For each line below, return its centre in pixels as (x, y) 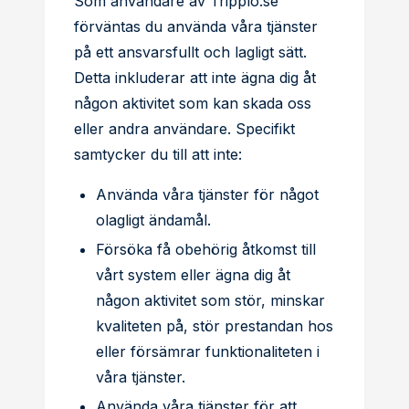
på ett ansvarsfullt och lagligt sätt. (190, 52)
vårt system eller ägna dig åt (193, 275)
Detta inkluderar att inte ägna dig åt (195, 78)
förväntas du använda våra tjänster (196, 26)
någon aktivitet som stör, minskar (210, 300)
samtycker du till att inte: (158, 154)
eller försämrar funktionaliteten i (208, 351)
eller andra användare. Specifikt (184, 129)
